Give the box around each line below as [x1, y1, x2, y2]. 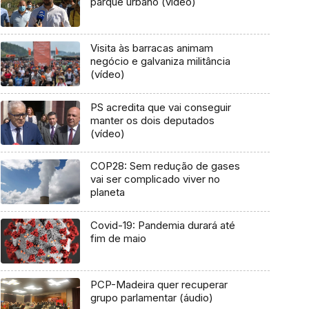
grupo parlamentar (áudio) [90, 290, 213, 304]
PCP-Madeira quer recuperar [90, 277, 228, 291]
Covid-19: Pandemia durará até [90, 219, 235, 232]
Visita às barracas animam [90, 41, 213, 55]
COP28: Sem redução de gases [90, 159, 240, 173]
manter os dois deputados [90, 113, 215, 127]
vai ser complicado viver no [90, 172, 220, 186]
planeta [90, 186, 125, 199]
